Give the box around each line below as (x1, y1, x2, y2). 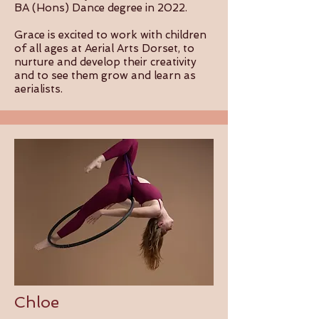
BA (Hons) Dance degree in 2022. (14, 1, 187, 14)
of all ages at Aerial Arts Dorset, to (14, 42, 194, 55)
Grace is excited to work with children (14, 28, 206, 41)
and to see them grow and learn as (14, 69, 196, 82)
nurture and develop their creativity (14, 56, 197, 68)
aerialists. (14, 83, 63, 95)
